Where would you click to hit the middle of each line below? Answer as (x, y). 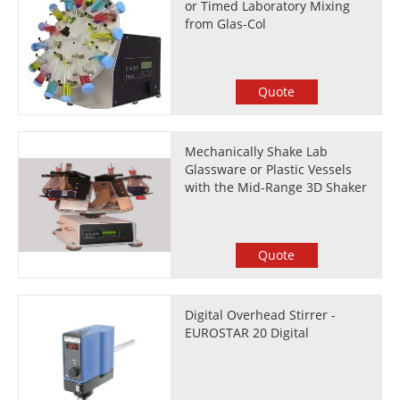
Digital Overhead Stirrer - (261, 315)
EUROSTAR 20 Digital (247, 333)
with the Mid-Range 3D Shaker (276, 187)
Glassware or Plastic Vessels (269, 169)
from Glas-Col (226, 24)
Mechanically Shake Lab (257, 151)
